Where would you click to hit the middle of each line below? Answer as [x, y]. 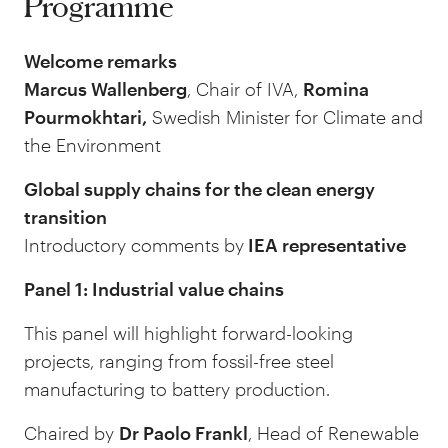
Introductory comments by [134, 245]
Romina [336, 89]
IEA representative [325, 245]
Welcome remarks [100, 61]
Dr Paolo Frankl [183, 433]
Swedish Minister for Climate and [285, 117]
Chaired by [71, 433]
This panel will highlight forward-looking [188, 333]
